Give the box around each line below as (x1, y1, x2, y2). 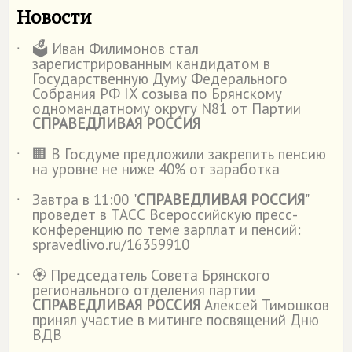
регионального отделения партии (32, 280, 255, 299)
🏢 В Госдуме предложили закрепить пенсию (32, 145, 326, 163)
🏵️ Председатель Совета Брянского (32, 266, 270, 284)
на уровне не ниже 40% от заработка (32, 159, 280, 178)
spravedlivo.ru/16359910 (32, 235, 189, 254)
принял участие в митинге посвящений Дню (32, 310, 319, 329)
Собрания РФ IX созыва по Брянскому (32, 84, 282, 103)
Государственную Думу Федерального (32, 69, 288, 88)
